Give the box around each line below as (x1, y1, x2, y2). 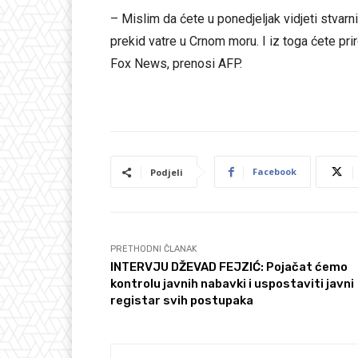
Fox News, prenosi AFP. (110, 56, 242, 72)
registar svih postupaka (110, 293, 253, 308)
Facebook (253, 165, 296, 178)
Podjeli (150, 166, 183, 179)
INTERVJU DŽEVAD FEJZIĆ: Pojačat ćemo (110, 260, 348, 275)
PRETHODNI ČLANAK (110, 244, 197, 255)
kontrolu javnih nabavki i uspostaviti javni (110, 276, 354, 292)
